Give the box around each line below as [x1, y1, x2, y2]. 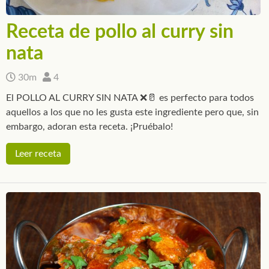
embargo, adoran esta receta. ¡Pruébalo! [6, 122, 173, 132]
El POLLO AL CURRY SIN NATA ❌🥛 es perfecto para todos [6, 93, 254, 103]
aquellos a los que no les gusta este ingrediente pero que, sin [6, 107, 259, 118]
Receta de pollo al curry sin [6, 22, 234, 42]
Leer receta [15, 149, 61, 159]
